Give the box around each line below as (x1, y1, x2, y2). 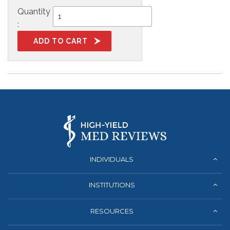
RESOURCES (90, 207, 133, 216)
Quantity (17, 7, 50, 17)
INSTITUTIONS (88, 181, 135, 189)
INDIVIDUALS (90, 155, 134, 163)
